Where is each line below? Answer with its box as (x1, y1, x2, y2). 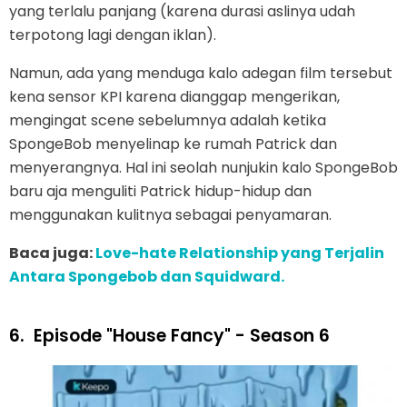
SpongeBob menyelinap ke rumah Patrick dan (9, 133, 337, 154)
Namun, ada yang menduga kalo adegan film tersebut (9, 62, 392, 84)
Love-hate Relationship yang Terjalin (95, 242, 384, 263)
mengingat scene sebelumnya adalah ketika (9, 109, 326, 131)
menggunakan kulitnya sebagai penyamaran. (9, 203, 332, 225)
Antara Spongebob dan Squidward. (9, 265, 284, 287)
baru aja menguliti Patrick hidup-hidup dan (9, 180, 312, 202)
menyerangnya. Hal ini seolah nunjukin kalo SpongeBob (9, 156, 398, 178)
